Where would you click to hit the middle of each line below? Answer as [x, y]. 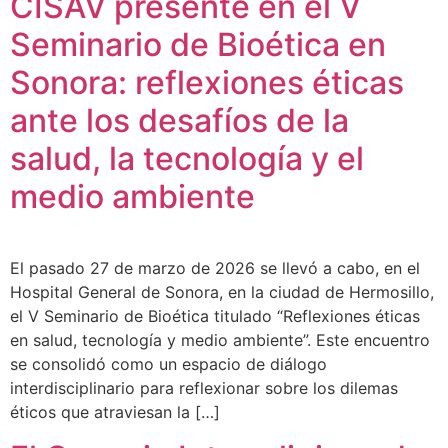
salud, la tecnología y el [187, 159]
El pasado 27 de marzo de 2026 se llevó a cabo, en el [215, 268]
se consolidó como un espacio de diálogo [168, 364]
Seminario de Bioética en [198, 45]
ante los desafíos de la [179, 121]
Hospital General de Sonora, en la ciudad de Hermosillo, [222, 292]
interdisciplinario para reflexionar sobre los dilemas [204, 388]
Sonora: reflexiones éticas [207, 83]
